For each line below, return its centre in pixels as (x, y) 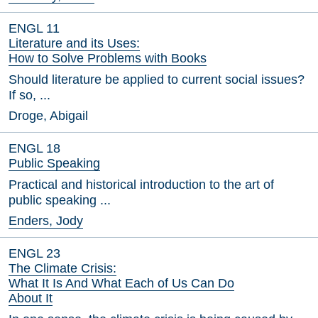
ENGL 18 (34, 148)
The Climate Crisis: (62, 268)
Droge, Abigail (48, 116)
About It (31, 298)
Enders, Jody (46, 221)
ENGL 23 (34, 253)
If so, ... (29, 95)
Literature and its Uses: (74, 43)
